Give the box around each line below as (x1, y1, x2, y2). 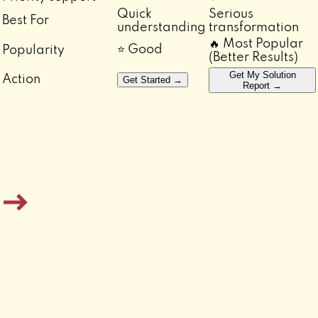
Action (2, 72, 40, 86)
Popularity (2, 43, 65, 57)
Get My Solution (229, 69, 296, 80)
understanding (117, 21, 206, 34)
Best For (2, 13, 49, 27)
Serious (209, 7, 253, 21)
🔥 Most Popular (209, 37, 303, 50)
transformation (209, 21, 299, 34)
